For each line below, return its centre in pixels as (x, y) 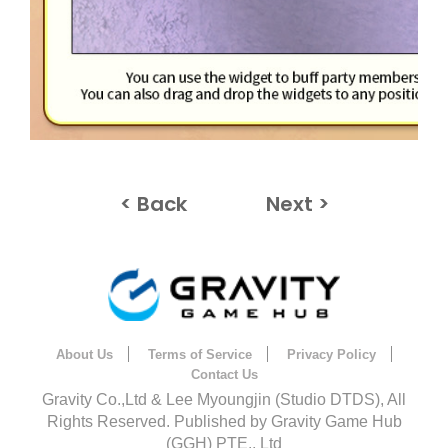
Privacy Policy (331, 354)
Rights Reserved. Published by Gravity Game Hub (224, 421)
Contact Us (224, 374)
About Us (84, 354)
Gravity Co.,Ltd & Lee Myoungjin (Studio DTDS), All (224, 399)
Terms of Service (200, 354)
